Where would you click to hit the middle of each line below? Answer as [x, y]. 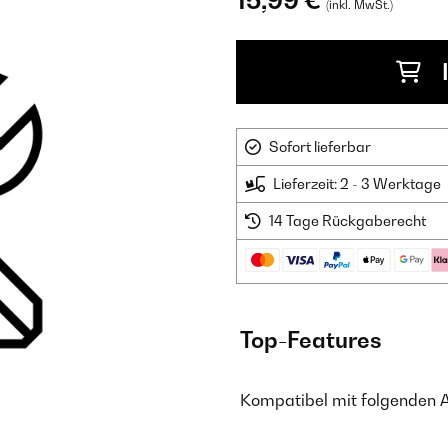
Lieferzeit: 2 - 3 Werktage [357, 183]
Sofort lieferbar [320, 146]
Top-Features [311, 340]
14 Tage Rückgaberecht [347, 220]
